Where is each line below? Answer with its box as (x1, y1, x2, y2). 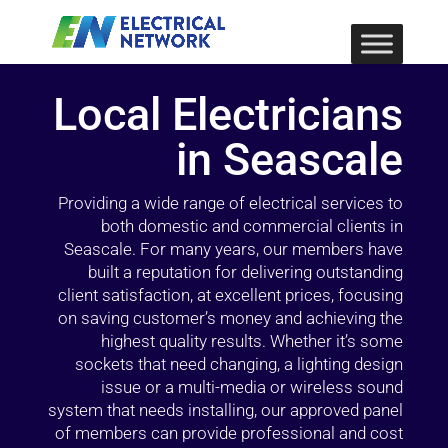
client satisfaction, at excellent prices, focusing (58, 285, 404, 305)
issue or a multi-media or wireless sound (101, 377, 404, 397)
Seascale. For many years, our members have (64, 239, 404, 259)
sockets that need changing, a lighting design (75, 354, 404, 374)
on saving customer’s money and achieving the (58, 308, 404, 328)
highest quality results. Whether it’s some (101, 331, 404, 351)
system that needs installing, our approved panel (48, 400, 404, 420)
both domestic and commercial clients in (101, 216, 404, 236)
